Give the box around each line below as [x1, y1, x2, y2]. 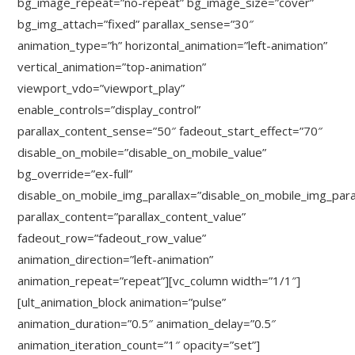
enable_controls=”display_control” [17, 101, 201, 117]
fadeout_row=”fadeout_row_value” [17, 230, 207, 246]
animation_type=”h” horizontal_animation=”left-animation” [17, 37, 328, 53]
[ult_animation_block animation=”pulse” [17, 294, 227, 310]
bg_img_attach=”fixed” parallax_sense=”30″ [17, 16, 254, 32]
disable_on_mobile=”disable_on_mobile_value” [17, 144, 267, 160]
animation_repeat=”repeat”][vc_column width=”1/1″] [17, 273, 301, 288]
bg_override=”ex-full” [17, 166, 133, 181]
